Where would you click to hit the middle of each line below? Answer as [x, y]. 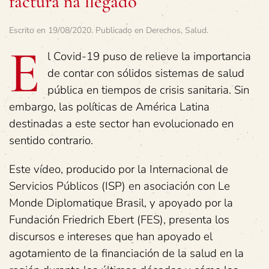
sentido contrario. [51, 141]
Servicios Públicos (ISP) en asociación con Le [119, 186]
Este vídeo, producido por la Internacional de [119, 170]
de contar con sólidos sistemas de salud [146, 74]
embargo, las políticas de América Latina [109, 107]
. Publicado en [119, 31]
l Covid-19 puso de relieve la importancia [149, 57]
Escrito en [29, 31]
